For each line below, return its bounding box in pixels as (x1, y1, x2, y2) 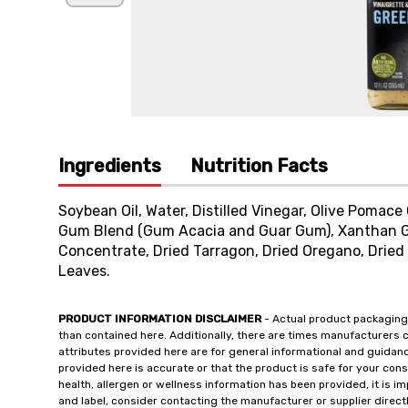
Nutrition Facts (190, 155, 328, 177)
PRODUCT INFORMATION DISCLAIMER (58, 312, 261, 325)
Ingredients (58, 155, 161, 177)
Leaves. (58, 262, 110, 280)
